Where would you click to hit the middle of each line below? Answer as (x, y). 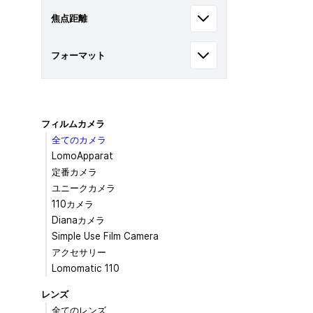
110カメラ (73, 204)
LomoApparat (83, 156)
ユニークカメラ (84, 188)
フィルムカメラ (73, 124)
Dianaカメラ (79, 220)
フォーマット (78, 55)
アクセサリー (79, 253)
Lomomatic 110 (86, 269)
